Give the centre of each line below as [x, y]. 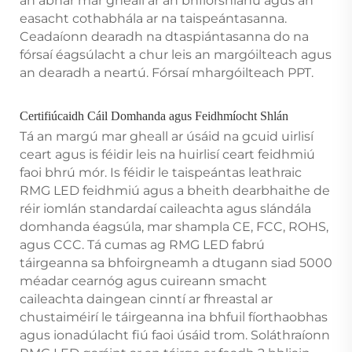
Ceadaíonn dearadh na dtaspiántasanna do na [164, 36]
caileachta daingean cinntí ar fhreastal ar [146, 299]
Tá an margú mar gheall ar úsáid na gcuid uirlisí [167, 136]
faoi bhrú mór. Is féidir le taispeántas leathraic [161, 172]
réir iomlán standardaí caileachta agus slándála [165, 208]
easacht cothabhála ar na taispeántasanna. [153, 18]
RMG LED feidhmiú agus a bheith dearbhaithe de [175, 190]
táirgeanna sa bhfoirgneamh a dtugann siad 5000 [176, 262]
